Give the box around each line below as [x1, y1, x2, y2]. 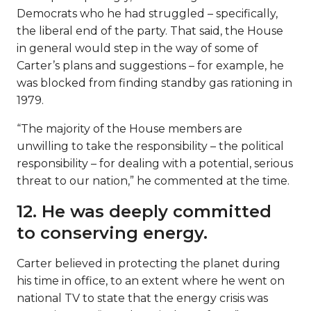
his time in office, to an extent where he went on [17, 274, 285, 288]
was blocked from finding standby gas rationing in [17, 76, 292, 90]
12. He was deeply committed [17, 201, 271, 222]
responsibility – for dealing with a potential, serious [17, 157, 293, 171]
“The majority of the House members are [17, 122, 242, 136]
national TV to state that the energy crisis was [17, 292, 268, 305]
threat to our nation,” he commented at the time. [17, 174, 289, 188]
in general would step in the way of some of [17, 42, 258, 56]
